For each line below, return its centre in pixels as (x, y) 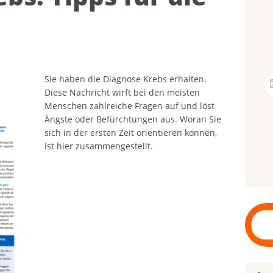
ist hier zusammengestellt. (99, 146)
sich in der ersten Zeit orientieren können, (131, 133)
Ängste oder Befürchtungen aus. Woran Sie (133, 119)
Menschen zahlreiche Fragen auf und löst (130, 106)
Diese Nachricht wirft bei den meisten (122, 93)
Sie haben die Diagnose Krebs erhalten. (126, 79)
